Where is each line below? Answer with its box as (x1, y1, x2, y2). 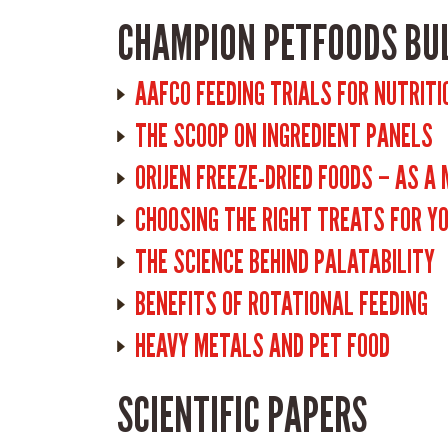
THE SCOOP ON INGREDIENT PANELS (135, 117, 433, 155)
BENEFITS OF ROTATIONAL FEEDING (135, 285, 428, 323)
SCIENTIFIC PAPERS (117, 387, 367, 444)
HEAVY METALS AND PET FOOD (135, 327, 390, 365)
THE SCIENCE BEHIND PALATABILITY (135, 243, 435, 281)
